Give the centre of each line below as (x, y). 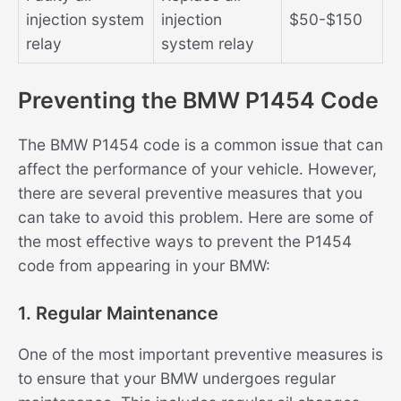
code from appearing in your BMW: (144, 266)
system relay (208, 44)
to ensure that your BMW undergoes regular (177, 379)
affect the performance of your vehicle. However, (197, 169)
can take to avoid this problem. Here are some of (196, 218)
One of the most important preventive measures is (200, 354)
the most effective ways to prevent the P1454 (185, 242)
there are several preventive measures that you (190, 193)
